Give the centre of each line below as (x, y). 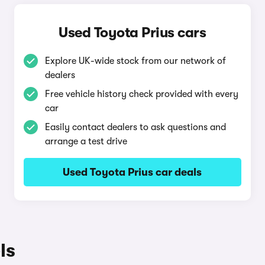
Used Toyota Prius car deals (132, 172)
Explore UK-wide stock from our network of (135, 61)
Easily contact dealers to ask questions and (135, 127)
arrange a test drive (86, 141)
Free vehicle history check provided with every (141, 94)
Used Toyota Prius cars (132, 33)
